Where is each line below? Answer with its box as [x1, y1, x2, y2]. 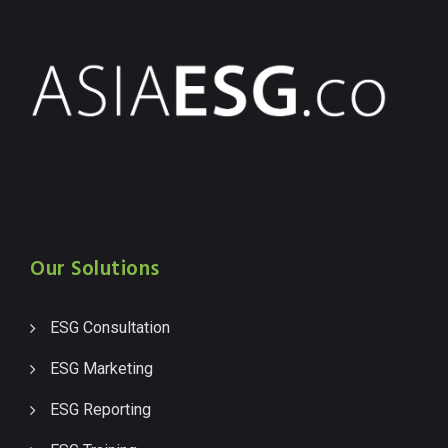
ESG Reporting [50, 400, 151, 420]
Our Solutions [30, 253, 160, 287]
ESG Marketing [50, 359, 153, 379]
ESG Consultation [50, 318, 170, 338]
